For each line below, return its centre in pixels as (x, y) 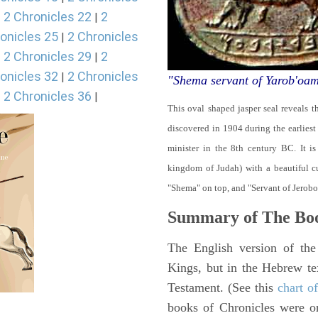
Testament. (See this (223, 287)
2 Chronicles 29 (48, 56)
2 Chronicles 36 (48, 96)
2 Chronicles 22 (48, 17)
